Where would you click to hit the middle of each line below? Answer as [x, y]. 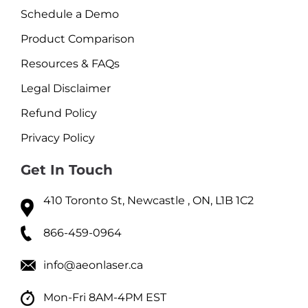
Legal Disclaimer [65, 88]
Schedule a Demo [69, 14]
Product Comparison [77, 38]
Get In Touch [66, 169]
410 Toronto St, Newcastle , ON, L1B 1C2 [148, 200]
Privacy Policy [57, 137]
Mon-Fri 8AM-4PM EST [104, 297]
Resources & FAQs [70, 63]
